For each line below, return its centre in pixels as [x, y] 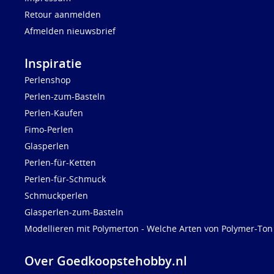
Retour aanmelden [63, 15]
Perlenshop [48, 80]
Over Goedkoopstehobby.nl [106, 261]
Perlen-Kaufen [54, 113]
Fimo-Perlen [49, 130]
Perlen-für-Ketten [60, 163]
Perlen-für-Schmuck [65, 179]
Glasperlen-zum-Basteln [74, 212]
